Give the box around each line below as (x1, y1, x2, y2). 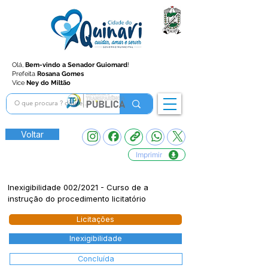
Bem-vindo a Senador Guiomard (25, 61, 127, 69)
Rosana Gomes (37, 70, 84, 78)
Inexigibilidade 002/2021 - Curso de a (8, 182, 148, 192)
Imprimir (135, 150, 162, 159)
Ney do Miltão (26, 79, 71, 87)
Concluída (78, 254, 114, 263)
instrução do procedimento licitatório (8, 194, 146, 203)
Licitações (77, 215, 114, 224)
